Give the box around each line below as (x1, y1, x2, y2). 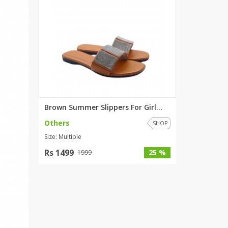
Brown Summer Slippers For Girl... (44, 102, 162, 112)
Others (44, 118, 70, 128)
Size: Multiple (44, 132, 81, 141)
